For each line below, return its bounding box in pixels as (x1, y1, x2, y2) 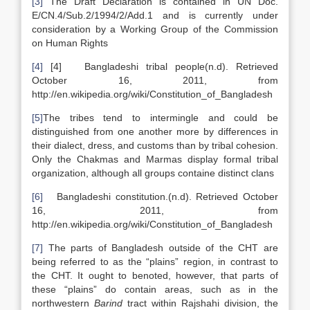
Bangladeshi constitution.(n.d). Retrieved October (43, 191, 278, 202)
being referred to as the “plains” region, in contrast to (32, 256, 278, 267)
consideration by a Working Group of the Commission (32, 24, 278, 35)
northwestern (32, 298, 94, 309)
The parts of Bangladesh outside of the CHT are (43, 242, 278, 253)
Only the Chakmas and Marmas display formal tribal (32, 154, 278, 165)
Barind (94, 298, 127, 309)
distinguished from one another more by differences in (32, 126, 278, 137)
